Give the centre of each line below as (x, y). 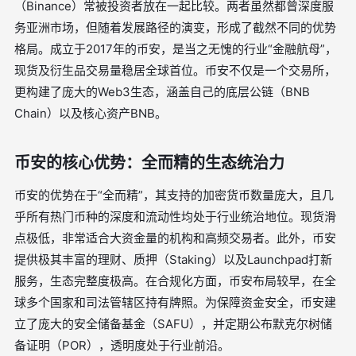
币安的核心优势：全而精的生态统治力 (149, 163)
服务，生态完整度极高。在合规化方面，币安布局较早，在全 (175, 281)
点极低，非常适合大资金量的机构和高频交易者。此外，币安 (175, 238)
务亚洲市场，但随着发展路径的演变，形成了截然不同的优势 (175, 27)
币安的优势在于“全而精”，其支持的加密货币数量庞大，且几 (174, 195)
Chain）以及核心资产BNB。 (91, 113)
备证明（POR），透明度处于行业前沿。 (122, 345)
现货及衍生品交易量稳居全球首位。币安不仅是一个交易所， (175, 70)
